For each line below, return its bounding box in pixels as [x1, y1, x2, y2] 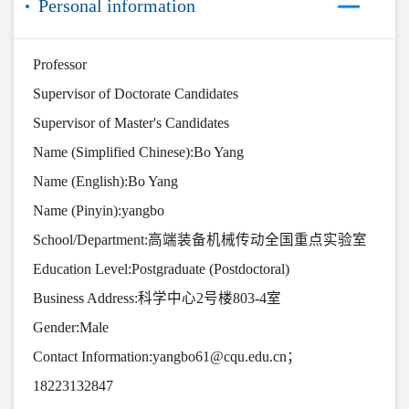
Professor [32, 57, 87, 73]
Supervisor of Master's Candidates [32, 115, 229, 131]
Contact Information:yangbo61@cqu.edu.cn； [32, 349, 301, 365]
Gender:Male [32, 320, 109, 336]
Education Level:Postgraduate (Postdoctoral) [32, 261, 289, 278]
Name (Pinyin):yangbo [32, 203, 164, 219]
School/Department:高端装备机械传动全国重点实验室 [32, 232, 367, 248]
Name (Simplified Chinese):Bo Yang [32, 144, 244, 161]
